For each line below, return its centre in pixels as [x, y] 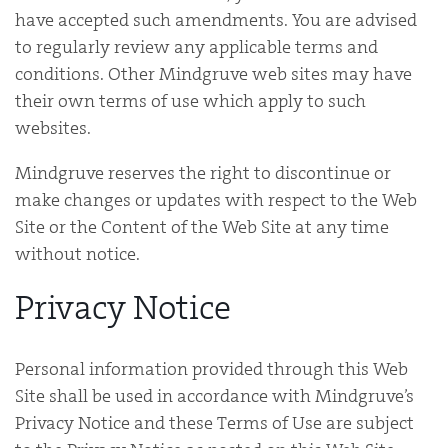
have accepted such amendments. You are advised [216, 20]
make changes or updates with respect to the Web [216, 200]
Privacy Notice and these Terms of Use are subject [214, 422]
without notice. [77, 254]
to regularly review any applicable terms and [196, 47]
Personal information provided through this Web [211, 368]
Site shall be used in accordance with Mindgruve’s [214, 395]
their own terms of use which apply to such [190, 101]
